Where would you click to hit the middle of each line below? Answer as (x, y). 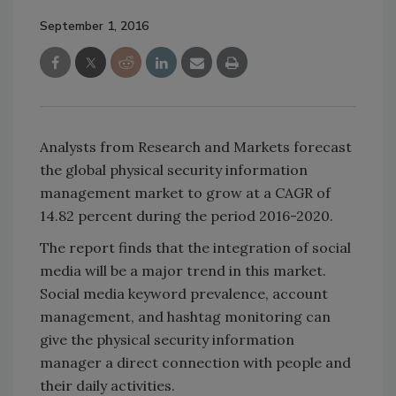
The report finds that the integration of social (195, 247)
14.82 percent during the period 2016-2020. (187, 215)
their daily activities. (107, 385)
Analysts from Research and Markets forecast (196, 146)
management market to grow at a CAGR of (185, 192)
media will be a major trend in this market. (183, 270)
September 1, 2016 (94, 26)
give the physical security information (167, 339)
